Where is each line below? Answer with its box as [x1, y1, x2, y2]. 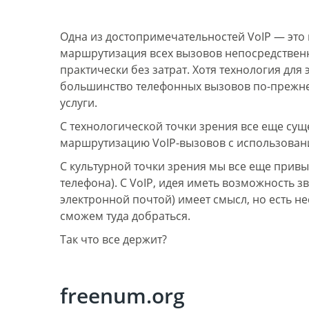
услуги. [60, 95, 97, 110]
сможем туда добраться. [60, 208, 190, 223]
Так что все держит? [60, 232, 167, 247]
